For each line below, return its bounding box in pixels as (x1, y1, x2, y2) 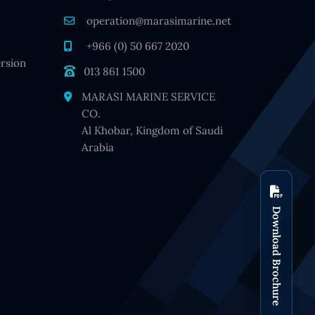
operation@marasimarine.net (84, 14, 231, 27)
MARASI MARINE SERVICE (82, 90, 216, 103)
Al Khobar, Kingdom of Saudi (82, 124, 224, 137)
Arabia (82, 141, 115, 154)
